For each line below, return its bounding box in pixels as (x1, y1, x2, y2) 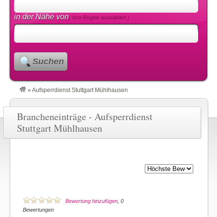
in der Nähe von (14, 13, 69, 21)
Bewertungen (23, 207, 54, 213)
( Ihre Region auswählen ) (69, 15, 130, 20)
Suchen (32, 56, 64, 66)
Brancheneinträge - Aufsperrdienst (17, 110, 153, 123)
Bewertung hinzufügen (65, 198, 118, 204)
